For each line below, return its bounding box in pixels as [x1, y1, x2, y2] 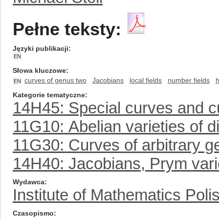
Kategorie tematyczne [13, 91, 85, 99]
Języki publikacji [13, 44, 68, 52]
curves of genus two [24, 76, 87, 84]
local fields [130, 76, 162, 84]
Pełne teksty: [13, 20, 121, 39]
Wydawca [13, 178, 44, 186]
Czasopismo [13, 209, 54, 217]
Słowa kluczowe [13, 66, 66, 74]
